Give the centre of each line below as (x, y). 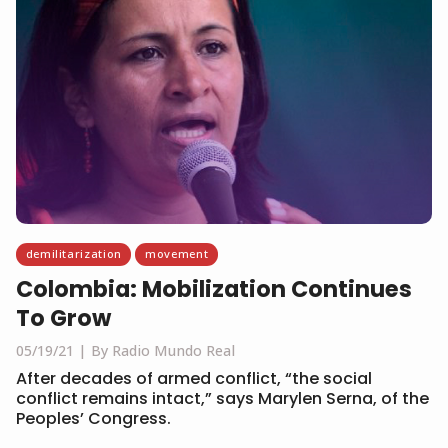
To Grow (63, 317)
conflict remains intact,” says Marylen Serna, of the (222, 398)
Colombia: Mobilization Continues (214, 288)
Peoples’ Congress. (93, 418)
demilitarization (73, 254)
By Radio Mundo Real (163, 350)
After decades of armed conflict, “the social (194, 378)
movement (177, 254)
